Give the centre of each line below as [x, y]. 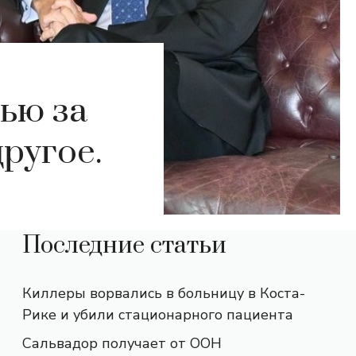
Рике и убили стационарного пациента [158, 315]
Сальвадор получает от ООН [122, 343]
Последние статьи [124, 246]
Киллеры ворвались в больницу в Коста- [164, 293]
